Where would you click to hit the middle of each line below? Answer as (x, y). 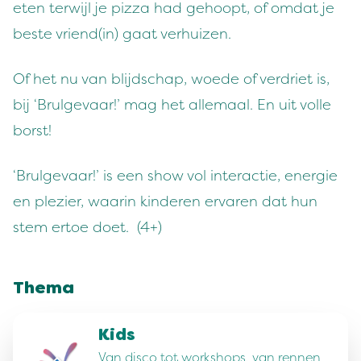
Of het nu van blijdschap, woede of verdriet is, (171, 79)
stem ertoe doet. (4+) (87, 227)
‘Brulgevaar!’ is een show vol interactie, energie (175, 176)
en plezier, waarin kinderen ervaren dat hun (165, 201)
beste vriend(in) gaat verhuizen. (122, 34)
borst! (32, 131)
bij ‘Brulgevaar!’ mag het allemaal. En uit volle (172, 105)
